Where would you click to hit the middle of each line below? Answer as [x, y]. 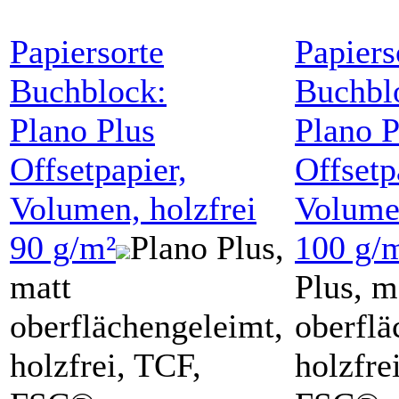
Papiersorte [87, 51]
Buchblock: [88, 90]
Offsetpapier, [98, 169]
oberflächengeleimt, [147, 326]
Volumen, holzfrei [133, 208]
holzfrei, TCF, [106, 365]
